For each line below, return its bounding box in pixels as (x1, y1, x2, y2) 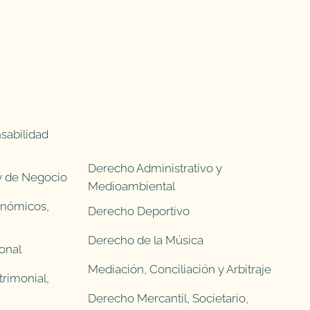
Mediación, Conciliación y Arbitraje (88, 262, 271, 276)
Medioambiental (88, 179, 175, 193)
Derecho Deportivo (88, 203, 190, 218)
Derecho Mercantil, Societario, (88, 291, 248, 305)
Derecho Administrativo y (88, 161, 222, 175)
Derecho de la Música (88, 232, 203, 247)
